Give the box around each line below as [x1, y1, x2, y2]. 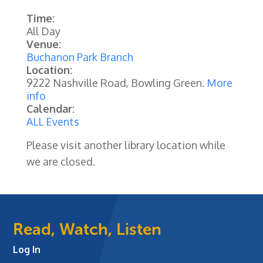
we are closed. [26, 155, 95, 168]
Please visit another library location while [26, 139, 225, 152]
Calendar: [26, 102, 75, 116]
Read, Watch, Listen [13, 220, 162, 240]
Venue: [26, 38, 61, 51]
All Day [26, 25, 60, 38]
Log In [13, 244, 41, 256]
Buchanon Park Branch [26, 50, 133, 64]
